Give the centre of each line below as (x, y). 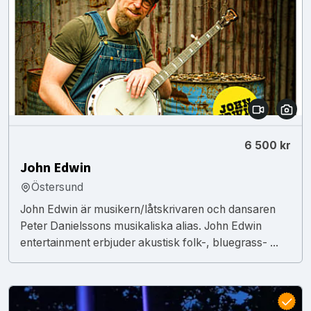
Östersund (57, 187)
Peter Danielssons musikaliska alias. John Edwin (141, 226)
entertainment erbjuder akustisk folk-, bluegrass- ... (149, 242)
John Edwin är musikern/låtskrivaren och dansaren (148, 209)
